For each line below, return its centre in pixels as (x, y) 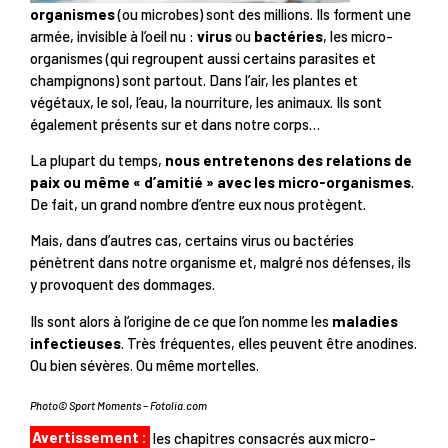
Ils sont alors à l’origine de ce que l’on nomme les (181, 320)
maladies (365, 320)
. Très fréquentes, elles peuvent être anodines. (269, 342)
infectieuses (75, 342)
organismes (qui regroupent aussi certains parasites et (203, 57)
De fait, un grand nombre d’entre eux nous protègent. (198, 203)
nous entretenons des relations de (288, 159)
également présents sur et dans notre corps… (175, 123)
